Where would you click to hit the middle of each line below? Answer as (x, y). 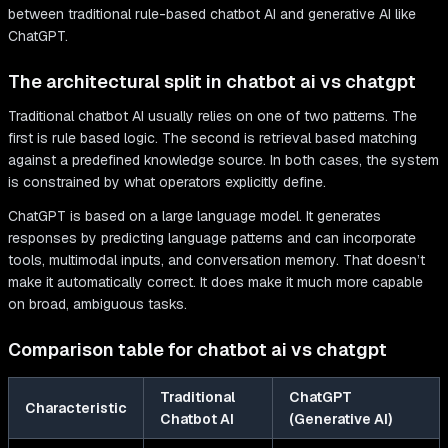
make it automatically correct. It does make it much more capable (215, 282)
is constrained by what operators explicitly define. (167, 182)
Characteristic (76, 408)
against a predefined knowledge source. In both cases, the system (223, 160)
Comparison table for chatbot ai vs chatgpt (197, 350)
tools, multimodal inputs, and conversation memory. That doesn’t (216, 260)
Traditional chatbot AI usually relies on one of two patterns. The (212, 116)
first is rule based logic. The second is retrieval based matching (212, 138)
